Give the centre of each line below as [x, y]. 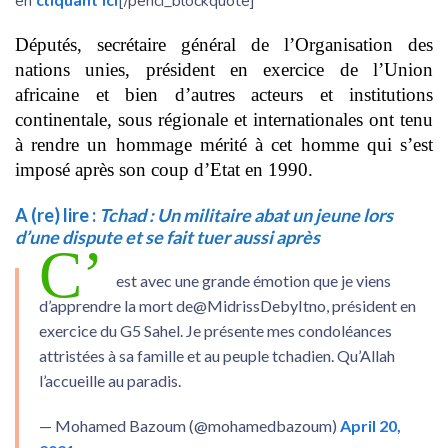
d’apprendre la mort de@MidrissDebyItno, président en [227, 306]
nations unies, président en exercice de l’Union [224, 70]
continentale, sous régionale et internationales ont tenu [224, 120]
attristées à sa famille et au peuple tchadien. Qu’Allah [217, 356]
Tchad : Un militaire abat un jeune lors [246, 215]
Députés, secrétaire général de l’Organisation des [224, 45]
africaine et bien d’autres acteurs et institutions [224, 95]
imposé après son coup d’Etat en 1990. [164, 170]
